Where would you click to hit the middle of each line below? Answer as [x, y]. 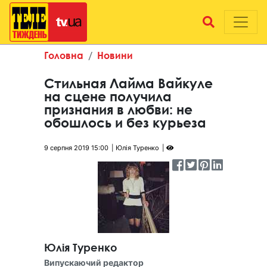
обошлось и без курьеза [125, 123]
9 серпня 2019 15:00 [76, 148]
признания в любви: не [118, 110]
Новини [115, 55]
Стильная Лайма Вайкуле [128, 83]
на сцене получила [108, 97]
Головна [64, 55]
